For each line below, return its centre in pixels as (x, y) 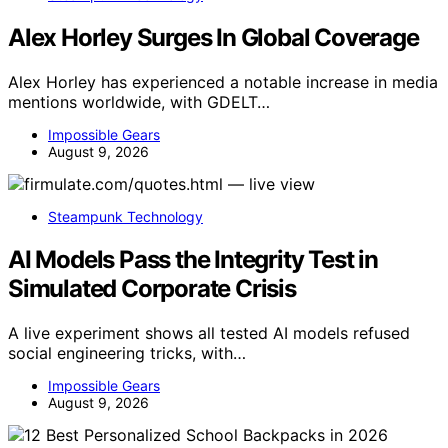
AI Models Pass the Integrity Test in (193, 260)
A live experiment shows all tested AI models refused (209, 332)
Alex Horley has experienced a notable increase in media (223, 82)
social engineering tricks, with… (127, 352)
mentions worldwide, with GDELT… (139, 102)
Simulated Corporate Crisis (152, 289)
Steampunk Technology (125, 217)
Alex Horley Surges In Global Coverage (213, 38)
